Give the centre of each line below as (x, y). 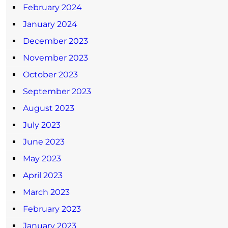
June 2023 (44, 141)
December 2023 (55, 41)
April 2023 (43, 175)
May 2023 (42, 158)
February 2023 (52, 209)
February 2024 (52, 7)
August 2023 (49, 108)
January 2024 (50, 24)
